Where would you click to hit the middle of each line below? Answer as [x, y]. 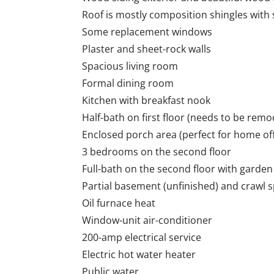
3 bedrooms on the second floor [157, 152]
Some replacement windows [147, 32]
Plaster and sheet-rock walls [147, 49]
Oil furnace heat [119, 203]
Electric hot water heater [139, 255]
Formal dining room [128, 83]
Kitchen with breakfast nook [146, 101]
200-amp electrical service [142, 238]
